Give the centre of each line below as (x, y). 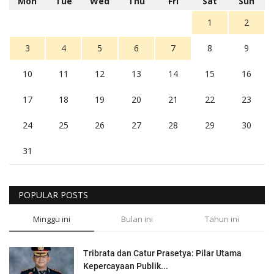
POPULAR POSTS (53, 194)
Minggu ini (52, 219)
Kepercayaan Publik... (126, 266)
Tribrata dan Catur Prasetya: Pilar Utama (162, 253)
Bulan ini (137, 219)
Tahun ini (222, 219)
